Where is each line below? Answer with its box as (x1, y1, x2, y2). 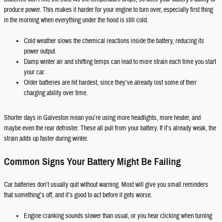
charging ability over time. (24, 89, 88, 98)
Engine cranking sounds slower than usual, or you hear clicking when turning (24, 212, 212, 221)
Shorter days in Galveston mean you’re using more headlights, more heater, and (4, 113, 201, 122)
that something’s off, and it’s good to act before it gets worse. (4, 191, 152, 200)
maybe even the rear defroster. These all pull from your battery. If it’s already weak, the (4, 124, 216, 133)
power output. (24, 47, 56, 56)
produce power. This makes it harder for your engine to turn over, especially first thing (4, 5, 213, 14)
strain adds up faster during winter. (4, 134, 88, 143)
